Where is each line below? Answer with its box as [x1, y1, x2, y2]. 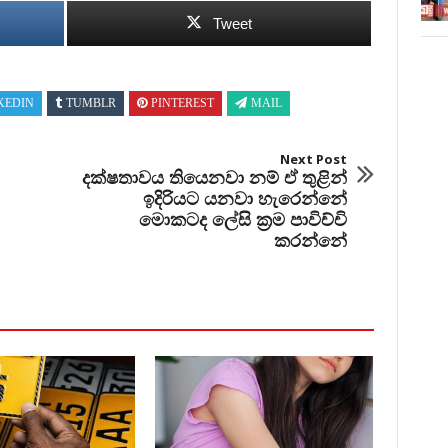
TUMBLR [66, 98, 116, 111]
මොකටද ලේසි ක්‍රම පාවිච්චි [138, 207, 347, 232]
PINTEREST [151, 98, 214, 111]
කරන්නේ [273, 228, 347, 253]
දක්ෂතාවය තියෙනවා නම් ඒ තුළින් [81, 165, 347, 190]
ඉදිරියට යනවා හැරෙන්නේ [142, 186, 347, 211]
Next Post [279, 150, 347, 169]
